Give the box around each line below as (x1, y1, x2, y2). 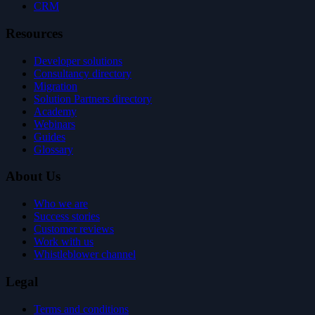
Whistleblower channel (34, 248, 136, 261)
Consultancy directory (34, 67, 131, 79)
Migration (34, 79, 77, 92)
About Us (6, 169, 60, 184)
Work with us (34, 236, 94, 248)
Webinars (34, 117, 75, 130)
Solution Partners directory (34, 92, 152, 105)
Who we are (34, 198, 88, 210)
